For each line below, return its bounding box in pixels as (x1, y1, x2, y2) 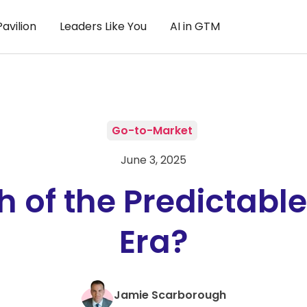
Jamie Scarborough (114, 287, 226, 303)
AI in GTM (170, 19, 220, 34)
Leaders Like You (60, 19, 147, 34)
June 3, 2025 (121, 152, 186, 168)
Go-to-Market (111, 123, 193, 138)
